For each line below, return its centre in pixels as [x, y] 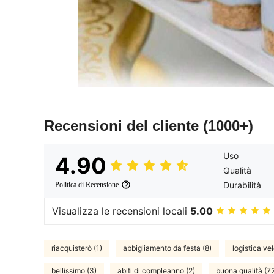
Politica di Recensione [87, 184]
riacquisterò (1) [77, 248]
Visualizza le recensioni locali [121, 211]
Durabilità [242, 185]
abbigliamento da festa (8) [167, 248]
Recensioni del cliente [124, 125]
